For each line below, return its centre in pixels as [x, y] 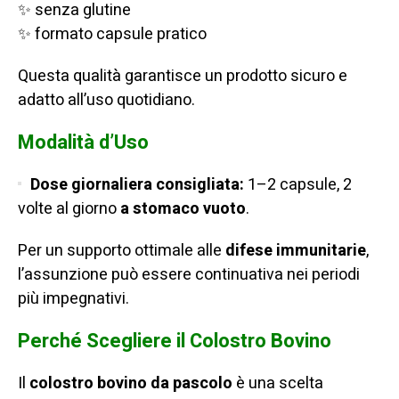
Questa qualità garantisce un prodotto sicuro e [183, 77]
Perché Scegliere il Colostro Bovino [177, 342]
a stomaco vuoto [183, 209]
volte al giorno [69, 209]
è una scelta [278, 384]
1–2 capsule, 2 [298, 185]
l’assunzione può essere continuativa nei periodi [189, 275]
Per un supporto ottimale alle [122, 251]
